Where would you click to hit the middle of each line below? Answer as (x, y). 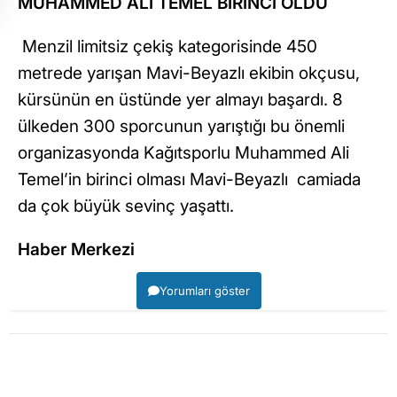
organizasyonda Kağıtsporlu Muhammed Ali (183, 152)
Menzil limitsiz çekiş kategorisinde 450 (167, 46)
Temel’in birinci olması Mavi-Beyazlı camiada (189, 179)
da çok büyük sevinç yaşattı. (126, 206)
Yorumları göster (204, 290)
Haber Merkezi (76, 249)
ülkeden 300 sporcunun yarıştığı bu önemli (181, 126)
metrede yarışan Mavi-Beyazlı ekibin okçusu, (189, 73)
